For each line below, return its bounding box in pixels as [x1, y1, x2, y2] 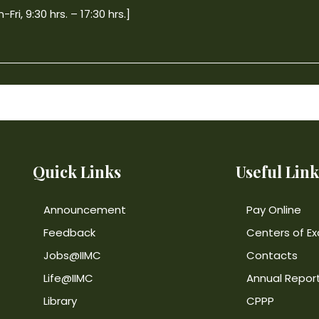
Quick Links [33, 160, 121, 182]
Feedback [43, 224, 95, 240]
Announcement [43, 202, 126, 217]
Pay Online [246, 202, 301, 217]
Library [43, 293, 77, 308]
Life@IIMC [43, 270, 93, 286]
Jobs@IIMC [43, 247, 101, 263]
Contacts [246, 247, 298, 263]
